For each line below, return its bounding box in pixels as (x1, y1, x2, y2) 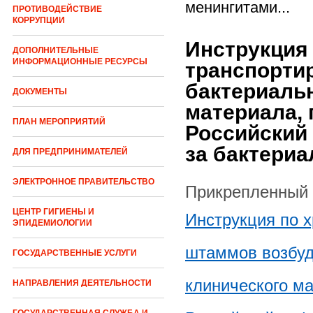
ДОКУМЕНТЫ (13, 87, 67, 97)
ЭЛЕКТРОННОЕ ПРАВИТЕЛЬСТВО (13, 177, 154, 187)
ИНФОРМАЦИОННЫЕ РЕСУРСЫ (13, 57, 147, 67)
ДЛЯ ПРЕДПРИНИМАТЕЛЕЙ (13, 147, 128, 157)
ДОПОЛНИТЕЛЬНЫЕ (13, 45, 99, 56)
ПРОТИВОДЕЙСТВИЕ (13, 4, 102, 15)
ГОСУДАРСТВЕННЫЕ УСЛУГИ (13, 248, 137, 259)
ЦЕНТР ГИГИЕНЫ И (13, 207, 94, 217)
